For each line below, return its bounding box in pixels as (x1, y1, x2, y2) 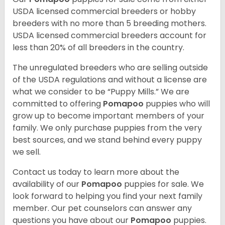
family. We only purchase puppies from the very (13, 122, 202, 134)
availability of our (13, 178, 81, 190)
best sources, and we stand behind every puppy (13, 134, 202, 146)
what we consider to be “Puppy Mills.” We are (13, 85, 189, 97)
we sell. (13, 146, 41, 158)
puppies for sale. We (124, 178, 204, 190)
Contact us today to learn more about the (13, 166, 179, 178)
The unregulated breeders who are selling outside (13, 61, 208, 73)
